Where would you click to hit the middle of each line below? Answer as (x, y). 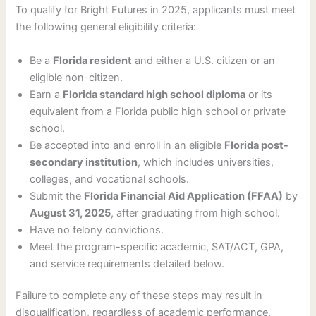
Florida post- (257, 145)
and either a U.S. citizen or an (204, 60)
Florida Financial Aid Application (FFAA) (184, 196)
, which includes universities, (206, 162)
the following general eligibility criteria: (106, 27)
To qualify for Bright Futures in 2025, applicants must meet (156, 10)
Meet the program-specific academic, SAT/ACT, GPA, (157, 247)
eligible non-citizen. (77, 77)
